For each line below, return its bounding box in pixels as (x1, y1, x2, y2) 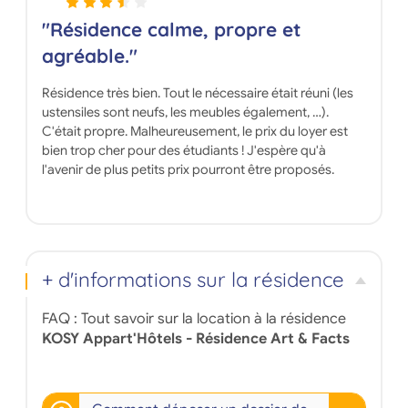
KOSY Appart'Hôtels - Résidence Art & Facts (41, 330, 350, 349)
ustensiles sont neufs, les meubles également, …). (41, 103, 329, 120)
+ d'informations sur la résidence (41, 267, 344, 293)
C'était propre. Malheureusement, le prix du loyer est (41, 122, 348, 139)
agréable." (41, 43, 138, 67)
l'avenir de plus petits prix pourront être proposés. (41, 160, 334, 178)
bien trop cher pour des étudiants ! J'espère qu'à (41, 141, 326, 158)
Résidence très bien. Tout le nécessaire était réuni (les (41, 84, 353, 101)
